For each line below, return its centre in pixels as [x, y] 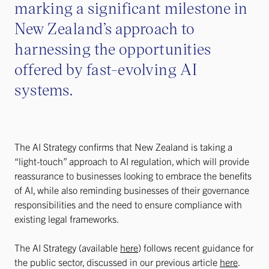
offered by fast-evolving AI [106, 69]
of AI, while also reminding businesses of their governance [132, 190]
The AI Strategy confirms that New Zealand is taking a [123, 147]
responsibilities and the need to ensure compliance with [128, 204]
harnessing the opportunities [113, 48]
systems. [45, 89]
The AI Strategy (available [67, 247]
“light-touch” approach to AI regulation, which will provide [132, 161]
